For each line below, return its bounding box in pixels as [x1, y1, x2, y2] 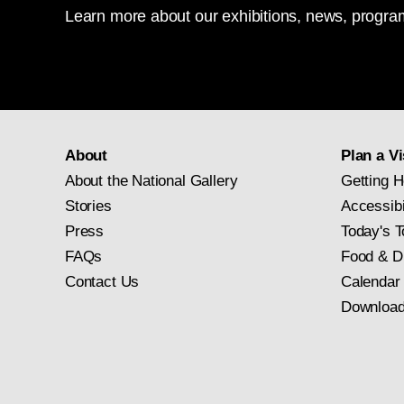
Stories [65, 197, 112, 215]
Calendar [341, 273, 400, 290]
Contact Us [65, 273, 140, 290]
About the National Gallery [65, 172, 238, 189]
